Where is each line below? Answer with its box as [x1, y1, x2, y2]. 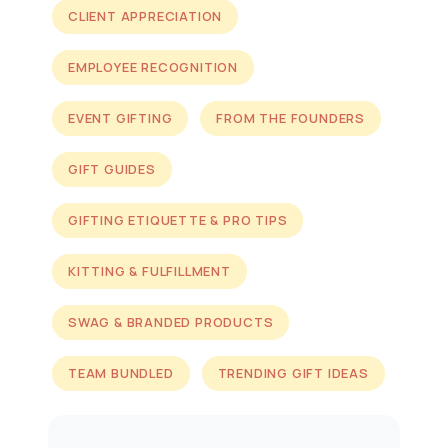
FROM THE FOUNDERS [216, 109, 366, 127]
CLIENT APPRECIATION [68, 7, 223, 25]
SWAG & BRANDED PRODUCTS [68, 313, 274, 331]
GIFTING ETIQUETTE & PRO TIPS [68, 211, 288, 229]
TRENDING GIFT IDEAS [217, 364, 369, 382]
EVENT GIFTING [68, 109, 173, 127]
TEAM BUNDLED [68, 364, 174, 382]
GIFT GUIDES [68, 160, 156, 178]
